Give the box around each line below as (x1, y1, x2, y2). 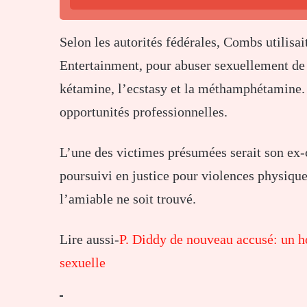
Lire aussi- (60, 231, 119, 247)
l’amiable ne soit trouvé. (60, 191, 196, 206)
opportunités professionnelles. (60, 103, 228, 119)
